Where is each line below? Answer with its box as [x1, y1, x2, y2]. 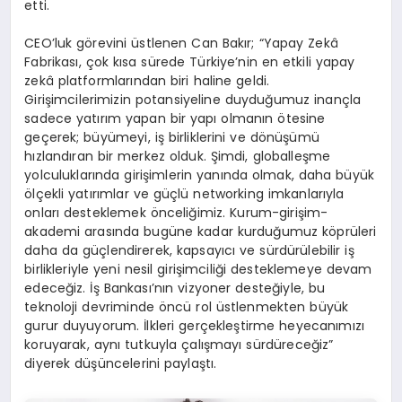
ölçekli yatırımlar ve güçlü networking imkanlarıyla [24, 184, 345, 203]
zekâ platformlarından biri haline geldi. [24, 71, 270, 90]
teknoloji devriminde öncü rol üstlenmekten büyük [24, 297, 349, 316]
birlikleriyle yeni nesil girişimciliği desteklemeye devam [24, 259, 372, 278]
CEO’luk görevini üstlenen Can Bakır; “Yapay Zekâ [24, 33, 338, 52]
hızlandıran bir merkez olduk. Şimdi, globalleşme [24, 146, 331, 165]
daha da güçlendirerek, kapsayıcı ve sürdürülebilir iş [24, 240, 354, 259]
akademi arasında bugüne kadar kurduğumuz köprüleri [24, 222, 377, 240]
